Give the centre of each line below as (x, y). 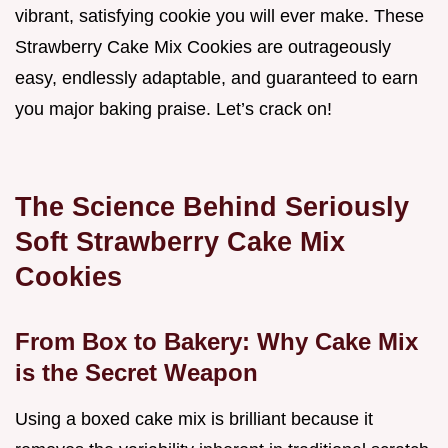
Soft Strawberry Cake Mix (180, 242)
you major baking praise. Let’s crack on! (173, 109)
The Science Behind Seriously (212, 207)
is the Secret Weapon (136, 373)
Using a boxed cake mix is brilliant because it (194, 419)
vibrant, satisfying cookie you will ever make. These (219, 16)
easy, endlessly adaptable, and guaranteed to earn (216, 78)
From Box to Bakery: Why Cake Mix (216, 342)
